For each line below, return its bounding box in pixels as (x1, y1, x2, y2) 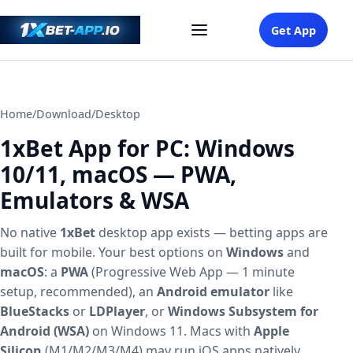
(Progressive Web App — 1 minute (88, 263, 295, 281)
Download (36, 106, 91, 121)
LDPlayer (89, 303, 145, 320)
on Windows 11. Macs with (89, 322, 254, 340)
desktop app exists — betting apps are (95, 224, 328, 241)
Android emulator (157, 283, 269, 300)
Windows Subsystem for (168, 303, 318, 320)
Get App (271, 22, 316, 38)
